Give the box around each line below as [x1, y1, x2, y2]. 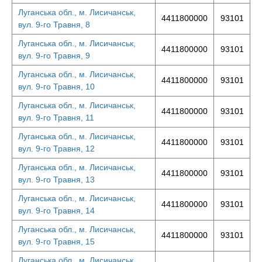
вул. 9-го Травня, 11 [18, 113, 94, 122]
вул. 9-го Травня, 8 [18, 20, 90, 29]
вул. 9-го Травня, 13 [18, 175, 95, 184]
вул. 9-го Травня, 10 [18, 82, 95, 91]
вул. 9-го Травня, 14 [18, 206, 95, 215]
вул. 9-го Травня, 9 [18, 51, 90, 60]
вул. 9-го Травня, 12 [18, 144, 95, 153]
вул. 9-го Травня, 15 [18, 237, 95, 246]
